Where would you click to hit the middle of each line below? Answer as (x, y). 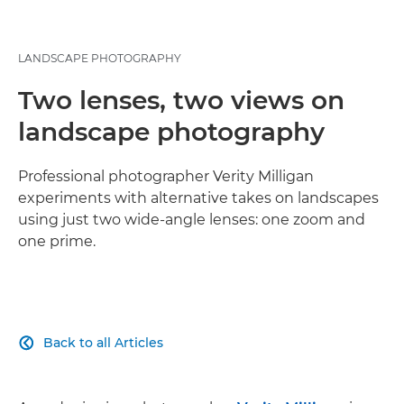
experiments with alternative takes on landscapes (198, 198)
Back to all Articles (103, 343)
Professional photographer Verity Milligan (166, 177)
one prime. (57, 242)
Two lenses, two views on (181, 101)
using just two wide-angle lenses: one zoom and (192, 220)
